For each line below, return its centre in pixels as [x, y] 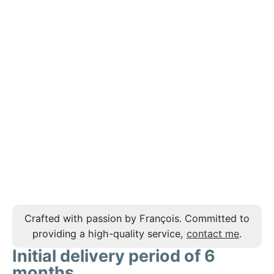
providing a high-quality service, [109, 233]
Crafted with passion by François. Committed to [137, 218]
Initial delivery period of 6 [114, 256]
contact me [213, 233]
